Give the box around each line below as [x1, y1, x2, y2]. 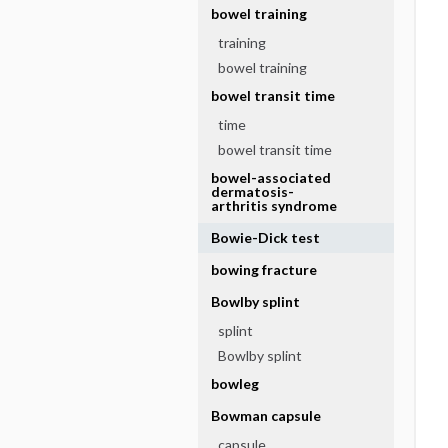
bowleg [210, 375, 259, 392]
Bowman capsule [210, 407, 321, 424]
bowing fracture [210, 261, 317, 278]
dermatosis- [210, 183, 294, 200]
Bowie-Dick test [210, 229, 320, 246]
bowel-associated [210, 169, 331, 186]
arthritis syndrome [210, 197, 337, 214]
